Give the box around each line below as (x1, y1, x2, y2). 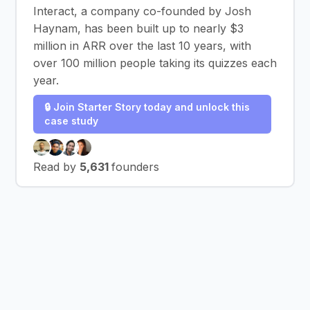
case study (44, 115, 98, 127)
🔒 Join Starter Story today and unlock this (44, 101, 250, 113)
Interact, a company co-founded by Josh (33, 4, 251, 18)
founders (111, 160, 159, 174)
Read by (33, 160, 80, 174)
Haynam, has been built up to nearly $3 (33, 21, 244, 35)
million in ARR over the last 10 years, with (33, 39, 251, 53)
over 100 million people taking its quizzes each (33, 56, 277, 70)
